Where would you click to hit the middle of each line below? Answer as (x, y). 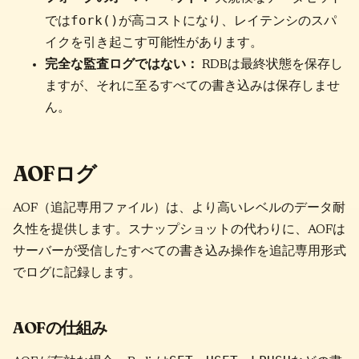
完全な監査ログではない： (122, 65)
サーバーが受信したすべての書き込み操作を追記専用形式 (179, 252)
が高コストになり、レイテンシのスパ (228, 21)
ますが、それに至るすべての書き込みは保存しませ (192, 86)
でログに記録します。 (77, 274)
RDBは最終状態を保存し (271, 65)
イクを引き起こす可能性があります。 (154, 43)
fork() (95, 20)
